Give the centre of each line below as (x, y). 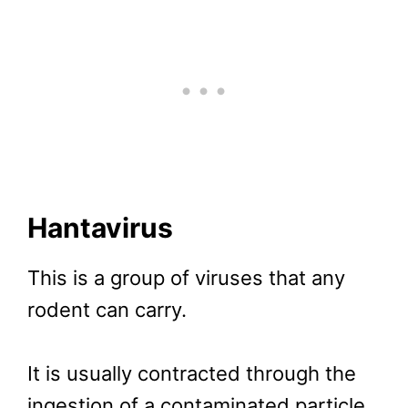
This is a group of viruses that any (186, 277)
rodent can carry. (107, 309)
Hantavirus (100, 227)
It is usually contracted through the (192, 374)
